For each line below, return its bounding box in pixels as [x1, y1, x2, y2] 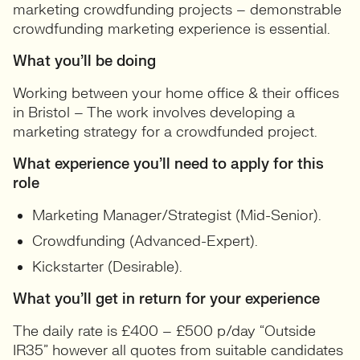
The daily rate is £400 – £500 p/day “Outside [13, 322, 316, 341]
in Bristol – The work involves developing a [13, 104, 295, 122]
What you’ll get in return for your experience [13, 290, 320, 309]
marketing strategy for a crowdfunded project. [13, 123, 317, 141]
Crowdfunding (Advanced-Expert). [32, 232, 258, 251]
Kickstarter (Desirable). [32, 258, 182, 276]
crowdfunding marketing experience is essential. [13, 20, 330, 39]
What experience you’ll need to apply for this [13, 155, 324, 174]
